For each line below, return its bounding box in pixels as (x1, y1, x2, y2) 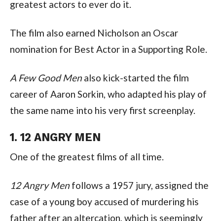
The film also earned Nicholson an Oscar (9, 27, 178, 38)
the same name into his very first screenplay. (9, 104, 195, 116)
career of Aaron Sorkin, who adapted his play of (9, 88, 207, 100)
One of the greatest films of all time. (9, 150, 164, 162)
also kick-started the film (81, 72, 189, 83)
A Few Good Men (9, 72, 82, 83)
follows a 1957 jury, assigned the (69, 179, 209, 191)
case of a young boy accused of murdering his (9, 195, 199, 207)
